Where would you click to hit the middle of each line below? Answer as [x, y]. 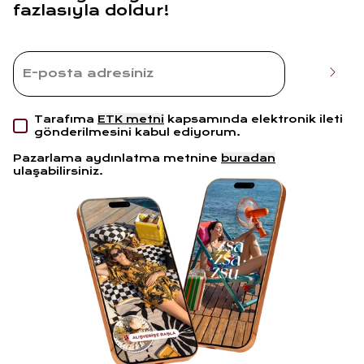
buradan [248, 158]
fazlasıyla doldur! [91, 10]
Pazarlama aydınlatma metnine [115, 158]
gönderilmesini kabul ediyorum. [137, 132]
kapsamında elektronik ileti [255, 119]
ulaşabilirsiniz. [58, 171]
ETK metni [131, 119]
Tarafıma [64, 119]
